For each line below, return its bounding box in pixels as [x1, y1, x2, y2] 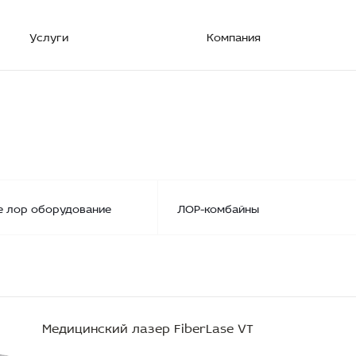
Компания [207, 25, 261, 44]
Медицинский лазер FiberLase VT [42, 316, 253, 336]
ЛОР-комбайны [176, 198, 259, 216]
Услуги [29, 25, 68, 44]
